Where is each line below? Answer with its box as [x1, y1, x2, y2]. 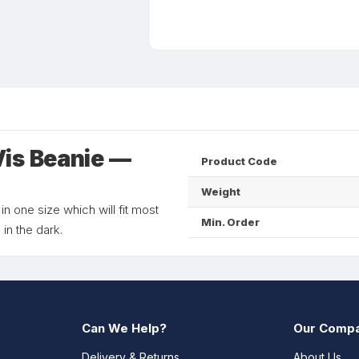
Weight [201, 185, 240, 198]
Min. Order [201, 216, 260, 228]
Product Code [201, 155, 277, 167]
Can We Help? [81, 321, 167, 336]
